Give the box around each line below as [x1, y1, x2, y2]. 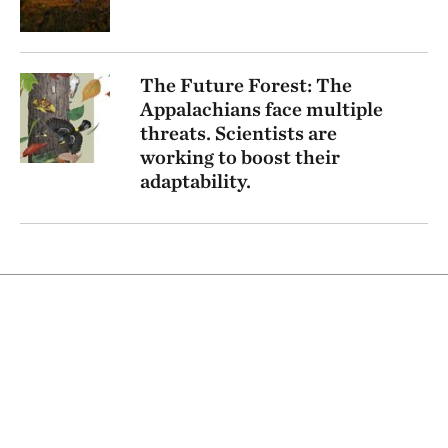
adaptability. [140, 168, 251, 193]
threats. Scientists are [140, 120, 337, 145]
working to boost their [140, 144, 340, 169]
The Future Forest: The [140, 72, 352, 97]
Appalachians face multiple [140, 96, 383, 121]
